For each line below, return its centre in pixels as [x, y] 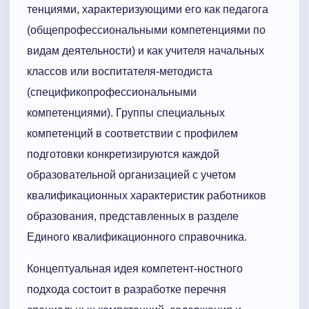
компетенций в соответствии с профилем [132, 134]
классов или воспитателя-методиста [120, 72]
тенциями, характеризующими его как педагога [148, 10]
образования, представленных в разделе [133, 217]
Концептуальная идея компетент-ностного [135, 269]
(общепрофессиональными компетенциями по [146, 30]
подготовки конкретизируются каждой [123, 154]
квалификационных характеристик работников [147, 196]
